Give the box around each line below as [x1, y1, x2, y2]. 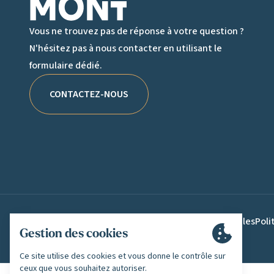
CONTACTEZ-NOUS [50, 87, 128, 101]
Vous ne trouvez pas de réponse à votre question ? [29, 24, 244, 38]
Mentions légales [183, 215, 255, 229]
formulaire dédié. [29, 58, 102, 72]
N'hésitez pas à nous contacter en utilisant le [29, 41, 222, 55]
